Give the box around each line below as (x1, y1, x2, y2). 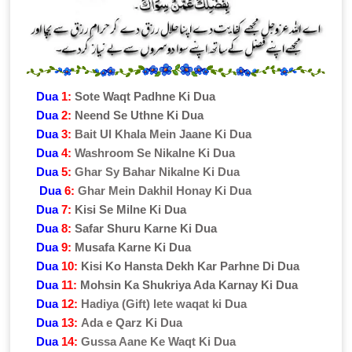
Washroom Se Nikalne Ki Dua (75, 145, 236, 159)
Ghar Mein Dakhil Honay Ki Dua (78, 183, 252, 197)
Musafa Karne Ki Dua (75, 240, 192, 254)
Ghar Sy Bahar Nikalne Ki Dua (75, 164, 240, 178)
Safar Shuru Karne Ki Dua (75, 221, 218, 235)
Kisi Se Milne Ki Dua (75, 202, 187, 216)
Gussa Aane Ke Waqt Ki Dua (81, 334, 236, 348)
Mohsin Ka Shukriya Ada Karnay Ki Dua (80, 277, 299, 291)
